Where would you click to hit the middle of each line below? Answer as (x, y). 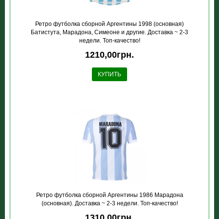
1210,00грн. (109, 55)
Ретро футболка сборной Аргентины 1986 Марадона (109, 195)
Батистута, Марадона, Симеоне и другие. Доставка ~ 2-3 (109, 32)
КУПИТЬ (109, 74)
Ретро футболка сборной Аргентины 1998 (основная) (109, 24)
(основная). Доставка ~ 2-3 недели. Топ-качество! (109, 203)
